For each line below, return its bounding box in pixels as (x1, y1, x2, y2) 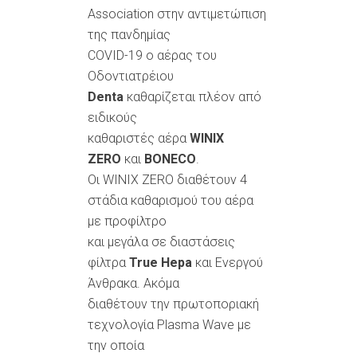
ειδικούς (88, 109, 137, 125)
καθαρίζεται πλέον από (124, 88, 261, 104)
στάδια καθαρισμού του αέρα (88, 192, 253, 208)
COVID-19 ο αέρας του (88, 47, 217, 63)
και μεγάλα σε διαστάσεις (88, 233, 235, 249)
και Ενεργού (192, 254, 263, 270)
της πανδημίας (88, 26, 171, 42)
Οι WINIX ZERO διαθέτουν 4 (88, 171, 247, 187)
